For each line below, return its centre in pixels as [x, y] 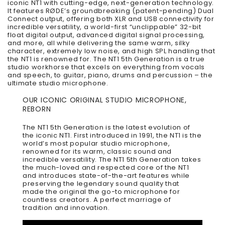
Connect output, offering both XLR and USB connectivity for [111, 19]
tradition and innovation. [66, 208]
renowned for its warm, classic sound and [97, 152]
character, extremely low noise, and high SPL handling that [111, 51]
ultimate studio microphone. [58, 83]
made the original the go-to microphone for [101, 192]
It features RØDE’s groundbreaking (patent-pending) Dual [111, 11]
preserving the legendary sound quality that [101, 184]
